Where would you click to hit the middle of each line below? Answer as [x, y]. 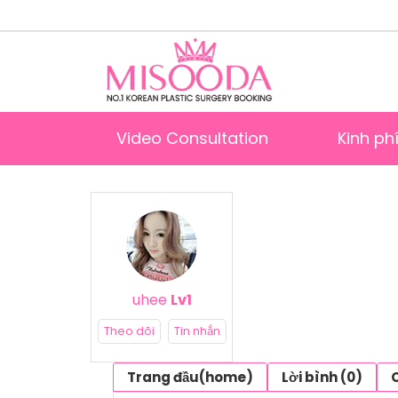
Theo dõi [129, 331]
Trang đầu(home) [190, 377]
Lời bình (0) [322, 377]
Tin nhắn [197, 331]
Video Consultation [192, 138]
